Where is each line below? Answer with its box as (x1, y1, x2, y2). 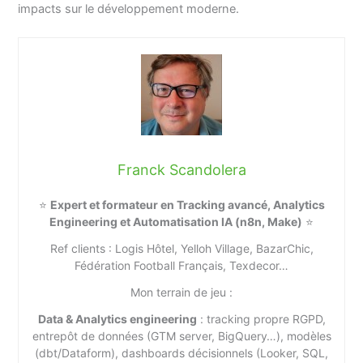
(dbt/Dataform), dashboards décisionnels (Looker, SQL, (35, 346, 328, 361)
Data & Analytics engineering (37, 312, 197, 327)
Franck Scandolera (117, 161, 246, 179)
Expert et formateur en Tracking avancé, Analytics (49, 198, 325, 212)
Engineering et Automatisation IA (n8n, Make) (49, 215, 302, 229)
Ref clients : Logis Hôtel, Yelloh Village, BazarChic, (49, 241, 314, 256)
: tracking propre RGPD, (196, 312, 326, 327)
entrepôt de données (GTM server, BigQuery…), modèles (32, 329, 331, 344)
